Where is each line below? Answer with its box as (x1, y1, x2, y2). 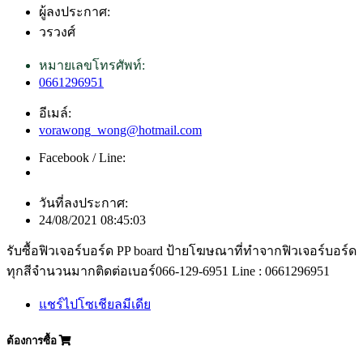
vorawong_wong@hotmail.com (39, 122, 202, 137)
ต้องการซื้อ (6, 334, 59, 347)
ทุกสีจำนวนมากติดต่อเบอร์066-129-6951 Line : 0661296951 (6, 263, 330, 278)
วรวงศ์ (39, 24, 75, 39)
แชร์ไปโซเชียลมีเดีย (39, 297, 151, 311)
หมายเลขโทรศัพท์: (39, 58, 145, 72)
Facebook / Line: (39, 150, 126, 164)
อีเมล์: (39, 105, 71, 120)
